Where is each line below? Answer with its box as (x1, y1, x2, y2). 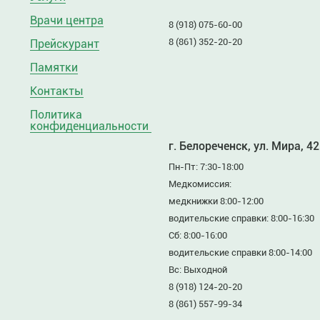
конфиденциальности (30, 119, 149, 133)
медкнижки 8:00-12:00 (169, 196, 264, 206)
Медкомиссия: (169, 179, 231, 189)
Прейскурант (30, 37, 99, 51)
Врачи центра (30, 14, 104, 27)
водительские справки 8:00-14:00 (169, 247, 312, 258)
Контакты (30, 84, 84, 98)
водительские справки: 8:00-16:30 (169, 213, 314, 224)
